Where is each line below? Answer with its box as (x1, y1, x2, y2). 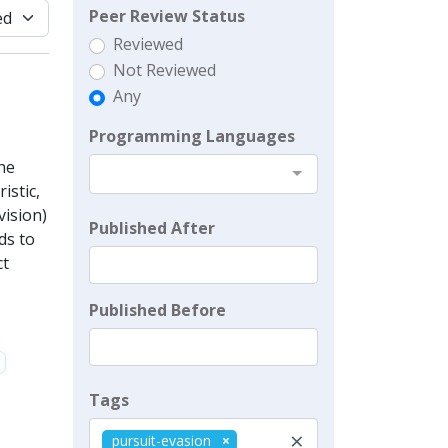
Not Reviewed (113, 59, 216, 81)
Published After (89, 217, 215, 239)
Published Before (89, 299, 226, 321)
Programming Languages (89, 125, 295, 147)
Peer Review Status (89, 5, 245, 27)
